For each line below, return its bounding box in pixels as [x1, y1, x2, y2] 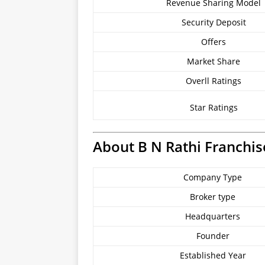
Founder [196, 230, 230, 241]
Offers [201, 36, 226, 47]
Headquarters [185, 211, 240, 222]
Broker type [190, 191, 235, 202]
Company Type [183, 172, 242, 183]
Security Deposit [181, 17, 246, 28]
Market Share [187, 56, 240, 67]
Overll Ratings [186, 75, 241, 86]
